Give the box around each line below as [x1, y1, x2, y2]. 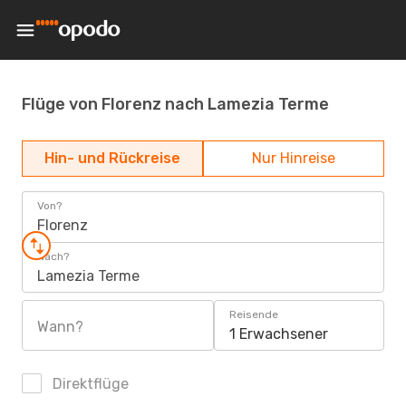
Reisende [229, 308, 278, 321]
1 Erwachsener [229, 325, 328, 343]
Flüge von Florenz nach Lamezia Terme [22, 93, 329, 114]
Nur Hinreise [252, 150, 335, 167]
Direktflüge [49, 375, 129, 392]
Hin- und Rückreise [44, 150, 180, 167]
